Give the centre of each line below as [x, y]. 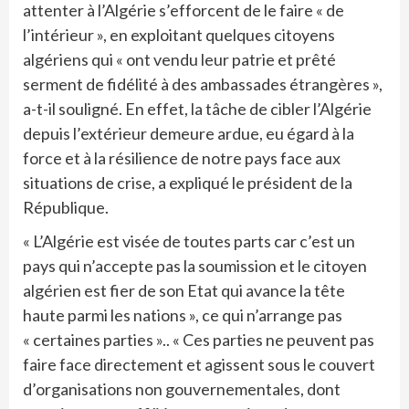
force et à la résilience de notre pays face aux [182, 158]
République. [66, 208]
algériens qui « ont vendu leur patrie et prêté [179, 60]
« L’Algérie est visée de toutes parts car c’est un [189, 241]
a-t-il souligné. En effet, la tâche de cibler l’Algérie [197, 109]
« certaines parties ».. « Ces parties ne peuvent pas [199, 340]
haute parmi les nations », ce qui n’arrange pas [183, 315]
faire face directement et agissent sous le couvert [199, 365]
